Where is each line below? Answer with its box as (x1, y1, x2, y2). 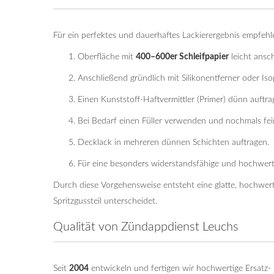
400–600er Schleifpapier (136, 53, 229, 61)
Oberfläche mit (78, 53, 136, 61)
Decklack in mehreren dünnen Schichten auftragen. (78, 138, 269, 147)
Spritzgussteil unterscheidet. (53, 197, 157, 206)
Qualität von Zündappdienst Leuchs (53, 221, 239, 233)
